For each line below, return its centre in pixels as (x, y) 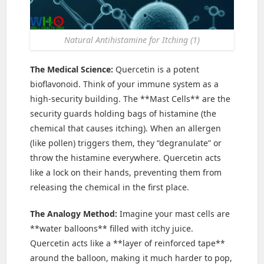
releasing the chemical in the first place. (110, 187)
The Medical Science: (72, 70)
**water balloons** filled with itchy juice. (112, 229)
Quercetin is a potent (156, 70)
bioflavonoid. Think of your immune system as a (125, 84)
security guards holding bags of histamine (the (123, 114)
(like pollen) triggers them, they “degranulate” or (126, 143)
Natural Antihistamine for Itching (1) (132, 40)
